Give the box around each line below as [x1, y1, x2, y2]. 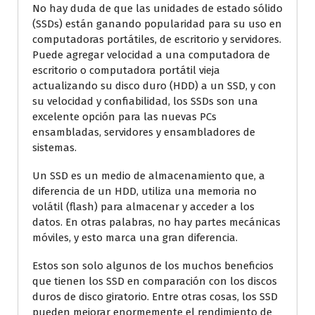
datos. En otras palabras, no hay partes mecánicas [32, 215, 281, 229]
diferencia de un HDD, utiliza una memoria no [32, 184, 257, 198]
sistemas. [32, 141, 77, 154]
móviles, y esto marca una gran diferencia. [32, 231, 238, 244]
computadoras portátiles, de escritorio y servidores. [32, 32, 281, 46]
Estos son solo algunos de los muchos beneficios [32, 259, 274, 272]
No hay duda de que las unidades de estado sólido [32, 1, 283, 15]
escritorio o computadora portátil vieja [32, 63, 220, 77]
